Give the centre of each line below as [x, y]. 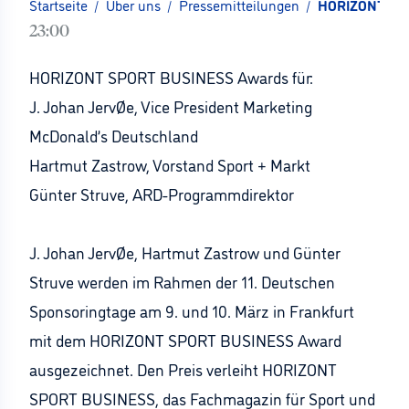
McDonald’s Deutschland [114, 135]
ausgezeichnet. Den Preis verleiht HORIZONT [183, 369]
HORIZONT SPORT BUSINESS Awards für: [171, 77]
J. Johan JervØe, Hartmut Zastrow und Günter [185, 252]
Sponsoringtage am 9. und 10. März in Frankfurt [192, 310]
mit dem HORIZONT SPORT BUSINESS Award [185, 340]
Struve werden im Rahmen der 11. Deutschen [182, 281]
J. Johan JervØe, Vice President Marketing [171, 106]
